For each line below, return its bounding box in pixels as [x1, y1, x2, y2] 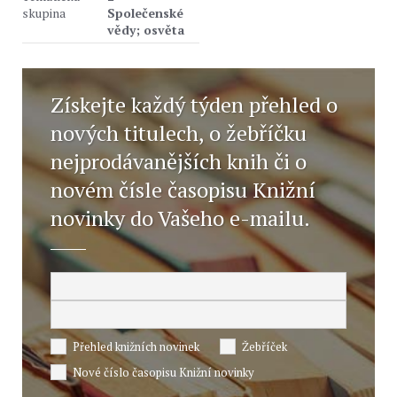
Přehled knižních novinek [73, 339, 199, 354]
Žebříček [242, 339, 287, 354]
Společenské [107, 4, 183, 21]
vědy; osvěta [107, 21, 184, 38]
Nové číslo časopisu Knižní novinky [73, 364, 254, 380]
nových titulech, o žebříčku [51, 119, 307, 147]
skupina [22, 4, 66, 21]
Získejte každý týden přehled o [51, 90, 338, 119]
